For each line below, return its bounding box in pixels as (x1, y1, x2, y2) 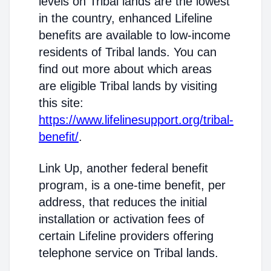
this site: (39, 96, 83, 109)
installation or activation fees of (39, 212, 204, 226)
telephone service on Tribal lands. (39, 246, 218, 260)
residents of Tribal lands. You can (39, 45, 217, 59)
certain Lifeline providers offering (39, 229, 214, 243)
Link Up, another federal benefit (39, 162, 208, 175)
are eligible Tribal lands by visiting (39, 79, 217, 93)
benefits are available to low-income (39, 28, 230, 42)
